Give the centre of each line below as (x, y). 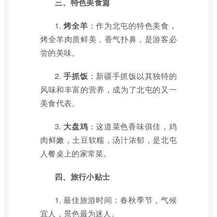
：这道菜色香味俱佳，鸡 (132, 126)
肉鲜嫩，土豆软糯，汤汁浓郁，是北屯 (108, 140)
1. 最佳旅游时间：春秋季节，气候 (116, 200)
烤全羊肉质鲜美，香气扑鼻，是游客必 (108, 39)
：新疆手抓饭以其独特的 (132, 76)
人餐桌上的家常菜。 (76, 153)
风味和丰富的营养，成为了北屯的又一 (108, 89)
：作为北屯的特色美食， (132, 25)
